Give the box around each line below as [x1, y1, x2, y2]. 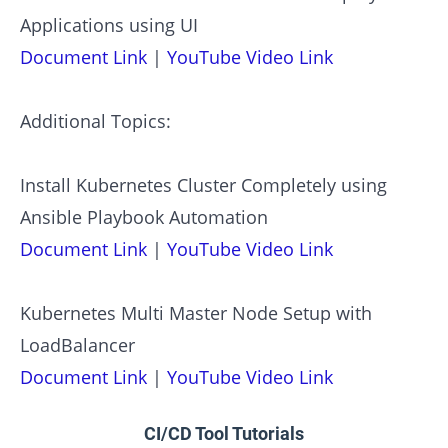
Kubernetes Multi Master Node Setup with [20, 300, 372, 325]
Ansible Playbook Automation [20, 204, 268, 229]
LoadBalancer [20, 332, 135, 357]
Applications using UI [20, 12, 198, 37]
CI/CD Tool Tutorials [144, 423, 304, 445]
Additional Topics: [20, 108, 171, 133]
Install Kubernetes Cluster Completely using [20, 172, 387, 197]
